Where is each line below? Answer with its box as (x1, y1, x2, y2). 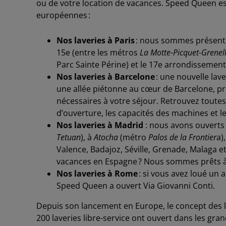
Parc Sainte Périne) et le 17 (56, 59, 158, 70)
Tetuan (56, 131, 81, 143)
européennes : (36, 9, 90, 21)
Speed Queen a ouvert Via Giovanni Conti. (56, 180, 215, 191)
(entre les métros (70, 46, 140, 58)
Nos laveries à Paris (56, 34, 135, 46)
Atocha (94, 131, 118, 143)
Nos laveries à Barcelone (56, 71, 156, 82)
